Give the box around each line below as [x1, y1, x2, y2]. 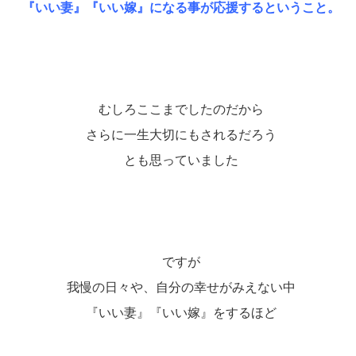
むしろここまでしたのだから [98, 102, 264, 116]
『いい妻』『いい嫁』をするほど [85, 305, 277, 319]
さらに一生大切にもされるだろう [85, 127, 277, 141]
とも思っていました [123, 153, 238, 167]
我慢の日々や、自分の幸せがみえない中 [66, 280, 296, 294]
